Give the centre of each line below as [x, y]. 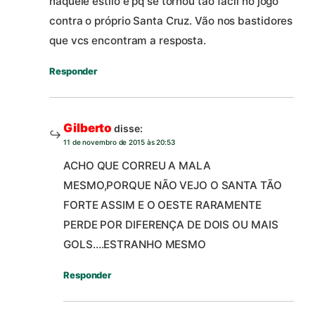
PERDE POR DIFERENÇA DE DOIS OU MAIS [171, 225]
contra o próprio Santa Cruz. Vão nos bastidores [171, 20]
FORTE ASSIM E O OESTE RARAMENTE [162, 205]
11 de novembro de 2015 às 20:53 [119, 142]
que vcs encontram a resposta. [128, 40]
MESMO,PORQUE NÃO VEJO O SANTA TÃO [173, 186]
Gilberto [88, 128]
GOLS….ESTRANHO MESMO [135, 245]
